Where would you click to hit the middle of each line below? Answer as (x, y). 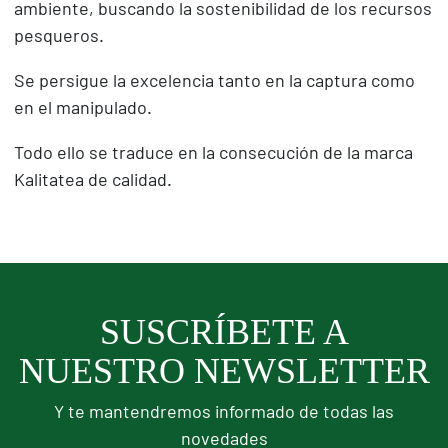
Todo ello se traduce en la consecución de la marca (213, 153)
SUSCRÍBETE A (224, 331)
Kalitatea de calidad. (92, 180)
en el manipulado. (82, 108)
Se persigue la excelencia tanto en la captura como (214, 81)
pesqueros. (58, 36)
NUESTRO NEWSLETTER (224, 370)
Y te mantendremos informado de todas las (224, 412)
